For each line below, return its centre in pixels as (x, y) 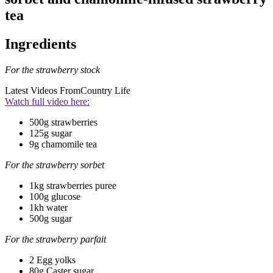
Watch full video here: (47, 101)
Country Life (105, 90)
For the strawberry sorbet (55, 165)
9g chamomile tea (63, 144)
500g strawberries (63, 122)
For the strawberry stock (52, 69)
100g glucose (55, 196)
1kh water (48, 207)
